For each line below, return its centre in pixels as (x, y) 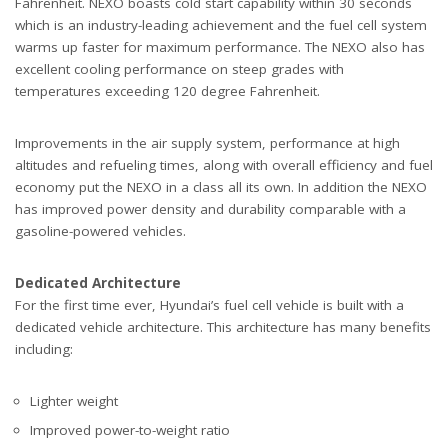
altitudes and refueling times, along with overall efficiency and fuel (224, 165)
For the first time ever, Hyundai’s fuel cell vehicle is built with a (209, 305)
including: (44, 349)
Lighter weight (74, 401)
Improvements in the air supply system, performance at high (207, 143)
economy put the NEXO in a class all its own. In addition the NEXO (221, 187)
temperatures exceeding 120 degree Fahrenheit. (167, 91)
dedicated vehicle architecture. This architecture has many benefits (223, 327)
